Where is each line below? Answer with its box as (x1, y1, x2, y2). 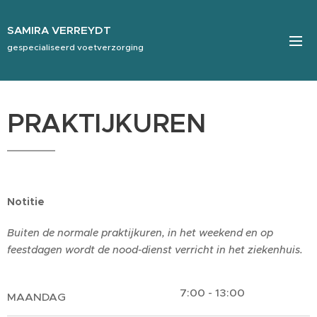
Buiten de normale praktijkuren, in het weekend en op (7, 226, 273, 239)
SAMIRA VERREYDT (7, 23, 111, 37)
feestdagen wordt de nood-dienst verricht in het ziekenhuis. (7, 243, 303, 256)
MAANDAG (7, 290, 66, 304)
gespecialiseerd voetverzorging (7, 41, 144, 52)
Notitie (7, 195, 45, 208)
